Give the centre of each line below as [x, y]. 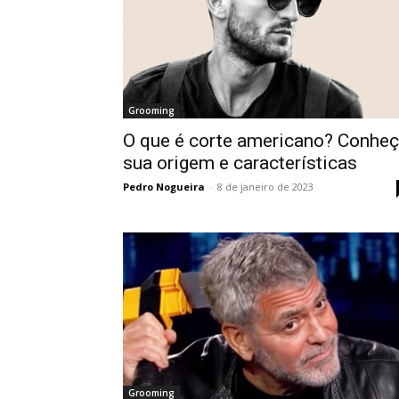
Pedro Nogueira [164, 186]
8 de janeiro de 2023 [265, 186]
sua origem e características [240, 163]
